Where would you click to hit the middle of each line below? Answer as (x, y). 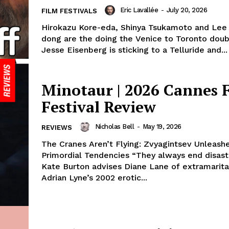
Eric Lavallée (139, 10)
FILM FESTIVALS (69, 11)
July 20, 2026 (187, 10)
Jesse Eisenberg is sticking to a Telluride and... (134, 50)
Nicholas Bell (114, 126)
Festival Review (99, 107)
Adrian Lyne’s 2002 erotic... (94, 177)
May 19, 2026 (162, 126)
